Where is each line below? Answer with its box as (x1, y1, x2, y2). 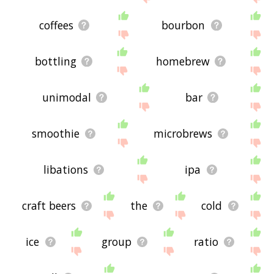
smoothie (32, 126, 80, 141)
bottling (34, 54, 76, 69)
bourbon (161, 18, 206, 33)
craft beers (21, 198, 76, 213)
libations (43, 162, 88, 177)
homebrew (155, 54, 210, 69)
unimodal (42, 90, 91, 105)
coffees (39, 18, 73, 33)
